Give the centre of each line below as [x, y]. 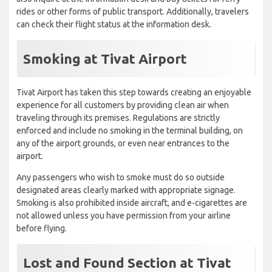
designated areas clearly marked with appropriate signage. [126, 190]
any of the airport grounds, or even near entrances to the [123, 144]
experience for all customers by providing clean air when [123, 105]
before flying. [42, 229]
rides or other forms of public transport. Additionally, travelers [133, 12]
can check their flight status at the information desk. [114, 25]
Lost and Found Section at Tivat [127, 263]
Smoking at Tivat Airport [105, 59]
